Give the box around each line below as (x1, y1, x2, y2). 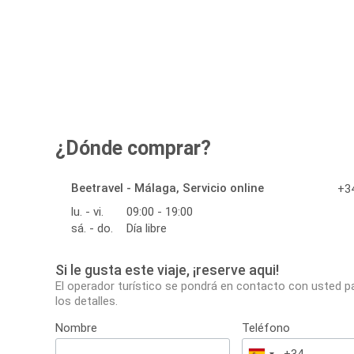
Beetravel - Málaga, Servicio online (71, 181, 264, 196)
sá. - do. (71, 221, 113, 236)
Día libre (126, 221, 167, 236)
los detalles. (55, 294, 118, 309)
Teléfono (242, 321, 291, 336)
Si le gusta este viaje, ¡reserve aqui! (55, 262, 279, 279)
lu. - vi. (71, 205, 104, 220)
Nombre (55, 321, 97, 336)
